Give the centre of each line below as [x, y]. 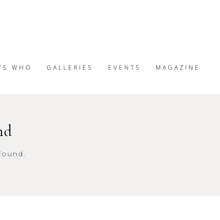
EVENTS [124, 67]
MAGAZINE [178, 67]
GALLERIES [70, 67]
